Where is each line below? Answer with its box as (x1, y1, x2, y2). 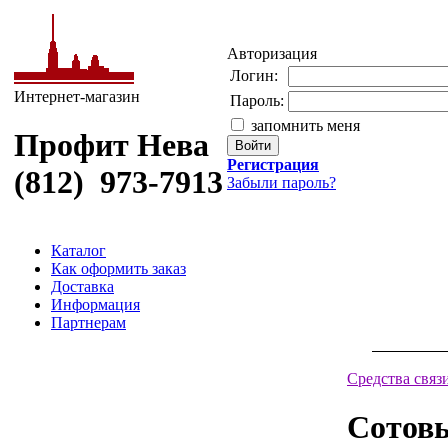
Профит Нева (14, 127, 209, 164)
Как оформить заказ (51, 260, 186, 277)
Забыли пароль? (227, 174, 336, 191)
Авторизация (227, 45, 317, 62)
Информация (51, 296, 140, 313)
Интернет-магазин (14, 88, 140, 105)
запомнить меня (247, 117, 360, 134)
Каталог (51, 242, 106, 259)
